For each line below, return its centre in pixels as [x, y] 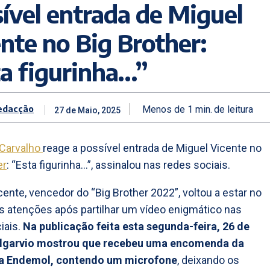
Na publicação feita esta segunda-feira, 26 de [136, 227]
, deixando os [208, 260]
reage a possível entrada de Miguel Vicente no [152, 148]
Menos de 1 [168, 109]
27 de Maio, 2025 [87, 111]
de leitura [234, 109]
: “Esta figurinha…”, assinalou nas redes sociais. [118, 165]
